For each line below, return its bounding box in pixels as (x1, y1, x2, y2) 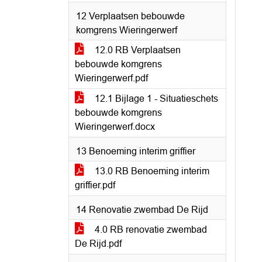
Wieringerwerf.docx (75, 122, 155, 132)
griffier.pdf (75, 180, 115, 190)
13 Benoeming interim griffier (76, 146, 195, 156)
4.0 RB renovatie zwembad (92, 225, 207, 235)
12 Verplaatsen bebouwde (76, 11, 185, 21)
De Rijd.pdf (75, 239, 122, 249)
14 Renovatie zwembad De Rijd (76, 205, 208, 215)
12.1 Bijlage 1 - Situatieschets (92, 94, 218, 104)
